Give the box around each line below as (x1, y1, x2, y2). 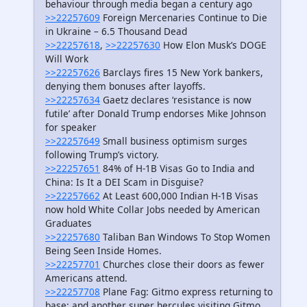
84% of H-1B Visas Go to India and (100, 161, 254, 175)
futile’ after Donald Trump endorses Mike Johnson (45, 106, 266, 120)
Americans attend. (45, 271, 127, 284)
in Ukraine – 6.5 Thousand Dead (45, 24, 187, 38)
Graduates (45, 216, 92, 230)
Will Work (45, 51, 88, 65)
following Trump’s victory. (45, 147, 159, 161)
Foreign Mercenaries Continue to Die (100, 10, 267, 24)
